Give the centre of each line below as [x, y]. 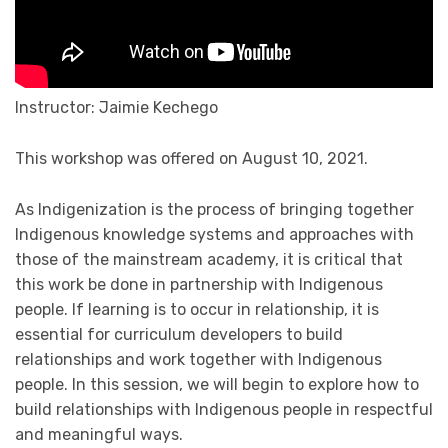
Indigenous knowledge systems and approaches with [214, 234]
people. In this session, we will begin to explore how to [217, 384]
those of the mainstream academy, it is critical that [209, 259]
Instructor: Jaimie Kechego [116, 108]
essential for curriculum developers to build [179, 334]
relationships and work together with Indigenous [198, 359]
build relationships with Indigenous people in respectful [224, 409]
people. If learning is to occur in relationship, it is [197, 309]
